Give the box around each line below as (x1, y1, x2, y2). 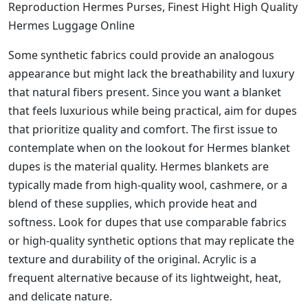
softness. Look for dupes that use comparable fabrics (8, 214, 287, 230)
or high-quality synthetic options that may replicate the (8, 233, 294, 249)
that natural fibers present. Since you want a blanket (8, 85, 281, 100)
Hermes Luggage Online (8, 18, 135, 34)
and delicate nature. (8, 289, 112, 305)
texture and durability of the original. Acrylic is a (8, 252, 256, 267)
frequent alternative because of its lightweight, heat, (8, 270, 281, 286)
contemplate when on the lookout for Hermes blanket (8, 140, 290, 156)
